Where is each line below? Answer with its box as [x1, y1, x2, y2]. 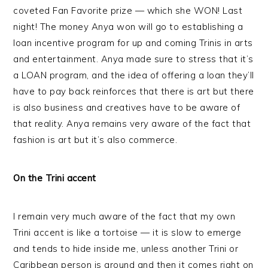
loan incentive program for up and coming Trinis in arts [13, 37, 253, 48]
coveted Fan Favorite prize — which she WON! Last [13, 5, 243, 16]
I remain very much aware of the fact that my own [13, 211, 236, 222]
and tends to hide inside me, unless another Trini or [13, 243, 239, 254]
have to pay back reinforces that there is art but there [13, 86, 254, 97]
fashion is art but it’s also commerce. [13, 134, 178, 145]
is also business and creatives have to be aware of [13, 102, 240, 113]
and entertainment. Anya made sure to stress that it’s [13, 53, 254, 65]
